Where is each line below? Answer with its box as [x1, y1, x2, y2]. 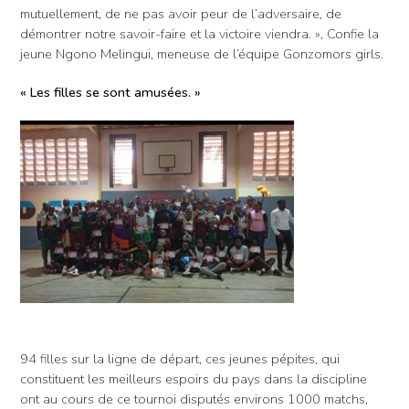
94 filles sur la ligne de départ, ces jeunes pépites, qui [20, 349, 340, 368]
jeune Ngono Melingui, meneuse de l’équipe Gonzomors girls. [20, 44, 383, 63]
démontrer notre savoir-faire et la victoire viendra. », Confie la [20, 24, 379, 43]
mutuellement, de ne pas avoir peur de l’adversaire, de [20, 4, 341, 23]
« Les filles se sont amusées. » [20, 82, 201, 101]
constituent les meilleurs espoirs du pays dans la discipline [20, 369, 367, 388]
